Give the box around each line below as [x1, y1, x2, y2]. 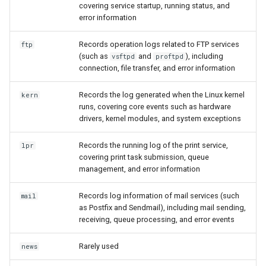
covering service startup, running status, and [79, 1, 230, 10]
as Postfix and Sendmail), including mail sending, [79, 203, 246, 212]
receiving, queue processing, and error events [79, 215, 235, 224]
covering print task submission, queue [79, 153, 209, 161]
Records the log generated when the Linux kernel [79, 90, 245, 99]
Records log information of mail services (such [79, 191, 239, 200]
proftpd [155, 52, 183, 61]
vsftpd [112, 52, 135, 61]
